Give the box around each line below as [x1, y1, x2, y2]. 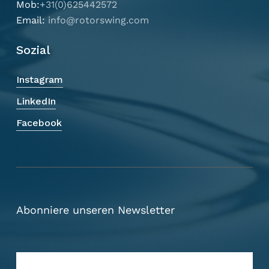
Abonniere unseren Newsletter [16, 203, 175, 216]
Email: [16, 14, 48, 26]
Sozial [16, 43, 50, 57]
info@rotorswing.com [47, 14, 149, 26]
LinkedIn [16, 95, 56, 107]
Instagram [16, 73, 63, 85]
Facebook [16, 116, 62, 128]
